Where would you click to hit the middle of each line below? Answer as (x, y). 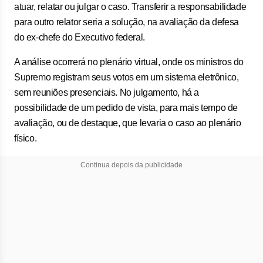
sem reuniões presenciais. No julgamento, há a (107, 92)
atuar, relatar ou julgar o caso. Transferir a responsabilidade (130, 7)
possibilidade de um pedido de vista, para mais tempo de (126, 108)
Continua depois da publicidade (131, 165)
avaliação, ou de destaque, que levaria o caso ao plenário (128, 123)
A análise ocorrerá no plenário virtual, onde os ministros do (129, 62)
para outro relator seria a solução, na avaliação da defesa (127, 22)
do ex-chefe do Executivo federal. (80, 37)
